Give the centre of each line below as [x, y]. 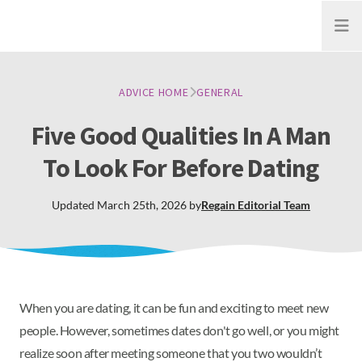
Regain [218, 205]
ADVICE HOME [154, 92]
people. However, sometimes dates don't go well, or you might [180, 330]
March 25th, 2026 [142, 205]
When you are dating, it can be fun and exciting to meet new [174, 307]
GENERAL [220, 92]
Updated [74, 205]
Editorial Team [274, 205]
